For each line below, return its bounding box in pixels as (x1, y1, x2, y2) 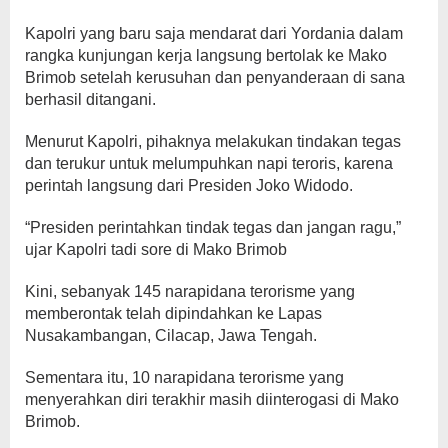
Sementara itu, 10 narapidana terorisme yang (25, 369, 344, 386)
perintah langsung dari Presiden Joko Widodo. (25, 177, 353, 194)
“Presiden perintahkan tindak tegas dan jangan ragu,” (25, 219, 401, 236)
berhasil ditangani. (25, 91, 156, 108)
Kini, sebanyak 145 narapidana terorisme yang (25, 283, 355, 300)
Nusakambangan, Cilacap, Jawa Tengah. (25, 327, 317, 344)
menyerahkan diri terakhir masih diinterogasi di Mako (25, 391, 399, 408)
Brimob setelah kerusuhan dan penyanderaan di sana (25, 69, 405, 86)
